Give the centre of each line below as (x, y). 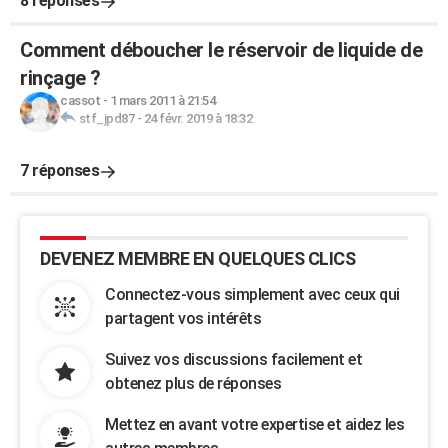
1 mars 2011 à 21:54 (162, 100)
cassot (80, 100)
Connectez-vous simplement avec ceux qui (252, 294)
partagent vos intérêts (183, 318)
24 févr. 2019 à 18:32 (197, 118)
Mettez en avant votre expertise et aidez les (254, 424)
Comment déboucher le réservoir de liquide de (221, 50)
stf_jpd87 (106, 118)
